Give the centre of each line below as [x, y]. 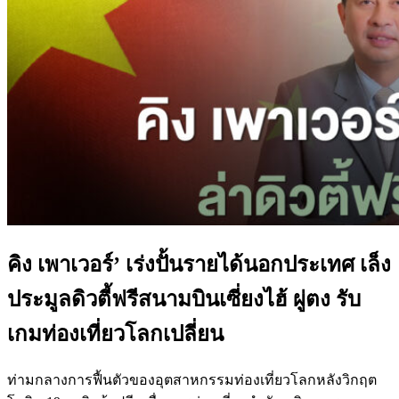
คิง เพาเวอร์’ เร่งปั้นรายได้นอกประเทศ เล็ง [199, 264]
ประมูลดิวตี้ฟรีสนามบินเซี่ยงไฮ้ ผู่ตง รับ [184, 299]
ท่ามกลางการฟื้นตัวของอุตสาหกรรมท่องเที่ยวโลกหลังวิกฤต [192, 379]
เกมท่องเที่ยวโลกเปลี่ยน [115, 334]
